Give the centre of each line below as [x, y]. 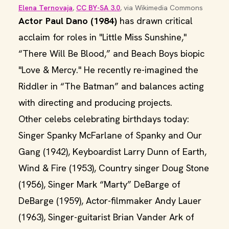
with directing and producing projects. [95, 102]
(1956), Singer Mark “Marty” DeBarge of [99, 184]
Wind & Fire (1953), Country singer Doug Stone [114, 168]
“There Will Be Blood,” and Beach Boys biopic [111, 53]
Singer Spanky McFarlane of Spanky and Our [110, 135]
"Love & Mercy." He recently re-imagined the [108, 70]
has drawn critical [155, 21]
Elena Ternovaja [45, 8]
